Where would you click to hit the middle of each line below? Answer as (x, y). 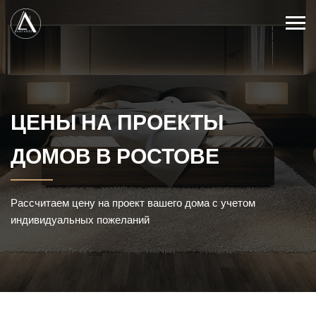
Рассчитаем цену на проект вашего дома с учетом (133, 203)
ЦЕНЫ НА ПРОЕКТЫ (117, 123)
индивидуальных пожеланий (80, 220)
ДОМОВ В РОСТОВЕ (115, 157)
